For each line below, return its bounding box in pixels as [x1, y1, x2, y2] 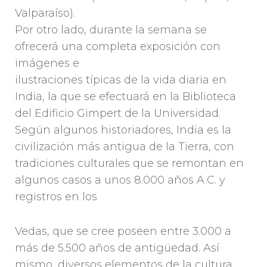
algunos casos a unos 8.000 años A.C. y [15, 173, 225, 187]
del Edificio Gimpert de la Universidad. [15, 107, 221, 120]
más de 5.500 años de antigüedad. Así [15, 241, 219, 255]
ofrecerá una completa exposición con [15, 40, 221, 54]
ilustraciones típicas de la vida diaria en [15, 73, 226, 87]
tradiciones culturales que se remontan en [15, 157, 244, 170]
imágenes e [15, 57, 79, 70]
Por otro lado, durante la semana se [15, 23, 207, 37]
